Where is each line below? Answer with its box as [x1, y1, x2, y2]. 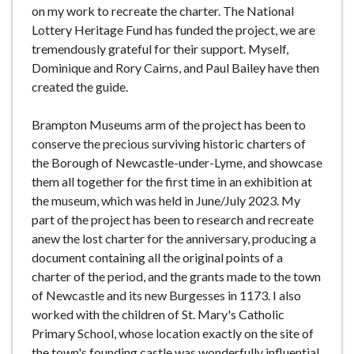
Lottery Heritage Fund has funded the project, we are [32, 22, 315, 38]
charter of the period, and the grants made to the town [32, 269, 321, 284]
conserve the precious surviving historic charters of [32, 136, 306, 152]
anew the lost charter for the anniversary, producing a [32, 231, 316, 247]
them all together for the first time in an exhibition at [32, 174, 312, 190]
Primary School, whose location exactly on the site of [32, 326, 314, 341]
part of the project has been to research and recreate [32, 212, 314, 228]
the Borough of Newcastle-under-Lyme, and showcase [32, 155, 322, 171]
